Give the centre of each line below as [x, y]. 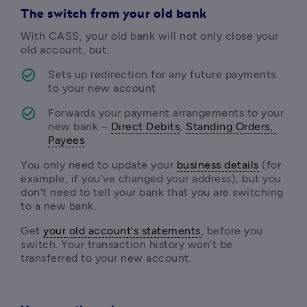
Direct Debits [145, 126]
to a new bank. [60, 206]
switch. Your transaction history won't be [127, 244]
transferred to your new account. [106, 258]
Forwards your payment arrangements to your [166, 113]
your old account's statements [122, 231]
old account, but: [65, 50]
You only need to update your [99, 165]
